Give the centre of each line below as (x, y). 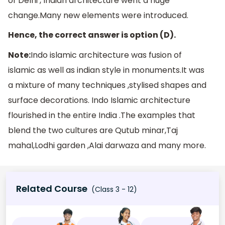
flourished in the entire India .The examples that (102, 115)
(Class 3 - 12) (113, 190)
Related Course (52, 189)
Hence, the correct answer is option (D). (92, 35)
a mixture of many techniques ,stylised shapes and (107, 85)
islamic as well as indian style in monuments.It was (106, 70)
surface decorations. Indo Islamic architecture (99, 100)
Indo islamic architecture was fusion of (106, 55)
